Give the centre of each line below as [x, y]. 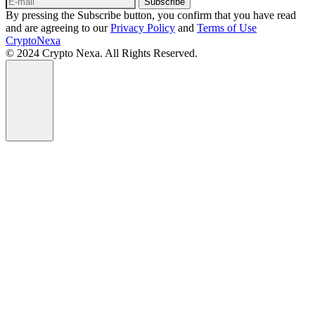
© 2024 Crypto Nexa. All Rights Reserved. [102, 53]
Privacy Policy [143, 28]
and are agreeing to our [58, 28]
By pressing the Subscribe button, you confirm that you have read [151, 15]
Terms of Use [227, 28]
